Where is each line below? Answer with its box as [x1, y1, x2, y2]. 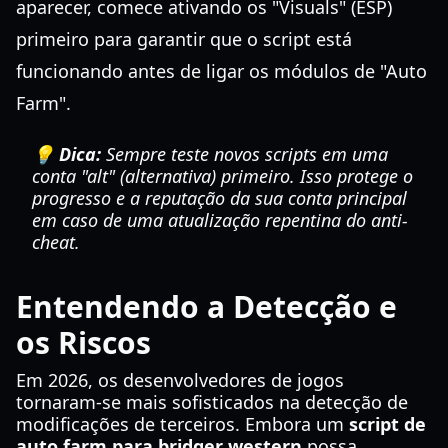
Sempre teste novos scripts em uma [101, 142, 388, 166]
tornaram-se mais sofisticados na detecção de [16, 390, 408, 414]
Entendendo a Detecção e [16, 286, 397, 327]
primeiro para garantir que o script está [16, 27, 352, 51]
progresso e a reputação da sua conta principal [32, 186, 407, 210]
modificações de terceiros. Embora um [16, 412, 349, 436]
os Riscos [16, 322, 151, 363]
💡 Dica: [32, 142, 101, 166]
